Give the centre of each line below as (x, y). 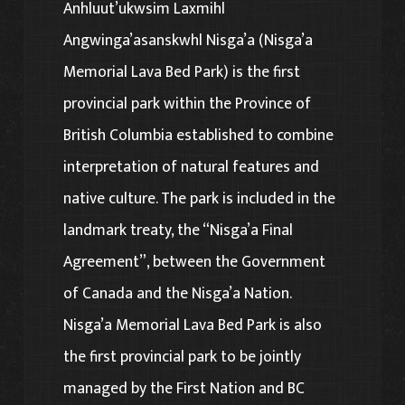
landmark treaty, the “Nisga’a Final (179, 230)
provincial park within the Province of (188, 103)
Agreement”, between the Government (195, 261)
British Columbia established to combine (199, 135)
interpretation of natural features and (192, 166)
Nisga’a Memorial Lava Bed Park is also (193, 325)
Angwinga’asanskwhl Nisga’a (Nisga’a (188, 40)
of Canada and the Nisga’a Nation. (178, 293)
